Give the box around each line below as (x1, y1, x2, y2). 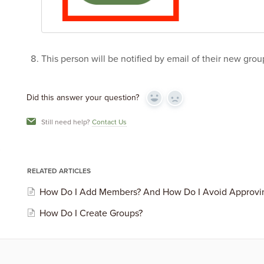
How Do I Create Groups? (39, 207, 143, 220)
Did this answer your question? (26, 93, 139, 103)
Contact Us (91, 118, 127, 127)
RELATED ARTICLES (27, 167, 91, 176)
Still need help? (41, 118, 92, 127)
